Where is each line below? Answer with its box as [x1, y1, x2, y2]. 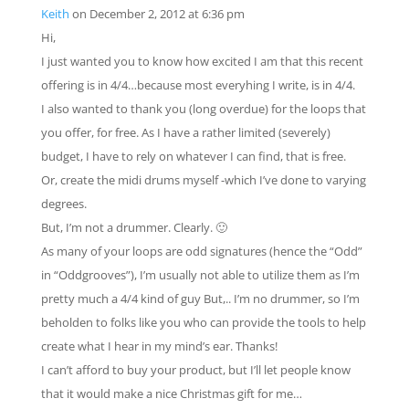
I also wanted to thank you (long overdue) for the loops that [40, 100, 366, 117]
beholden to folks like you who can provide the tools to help [40, 314, 366, 330]
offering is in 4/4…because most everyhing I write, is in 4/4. [40, 77, 355, 93]
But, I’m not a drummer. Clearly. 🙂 [40, 219, 227, 236]
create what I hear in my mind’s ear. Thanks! [40, 338, 278, 354]
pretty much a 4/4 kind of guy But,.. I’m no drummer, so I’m [40, 290, 360, 307]
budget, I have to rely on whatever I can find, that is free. [40, 148, 346, 164]
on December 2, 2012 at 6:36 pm [71, 5, 245, 22]
